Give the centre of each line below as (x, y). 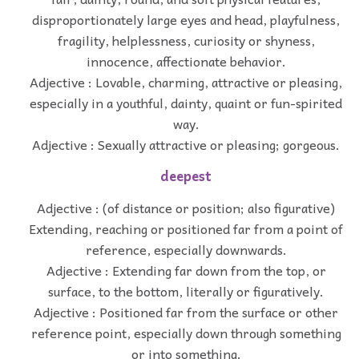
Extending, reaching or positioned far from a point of (186, 228)
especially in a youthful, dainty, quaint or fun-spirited (186, 103)
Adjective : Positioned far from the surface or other (186, 311)
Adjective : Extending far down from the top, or (186, 270)
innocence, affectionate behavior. (186, 61)
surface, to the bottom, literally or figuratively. (186, 290)
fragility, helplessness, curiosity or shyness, (186, 40)
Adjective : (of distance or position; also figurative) (186, 207)
